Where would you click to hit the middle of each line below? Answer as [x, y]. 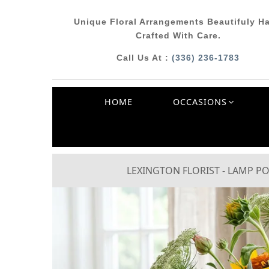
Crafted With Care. [178, 35]
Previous [86, 195]
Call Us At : [144, 58]
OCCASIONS [200, 101]
